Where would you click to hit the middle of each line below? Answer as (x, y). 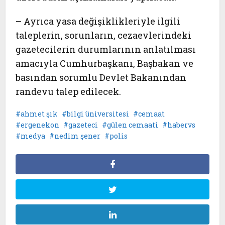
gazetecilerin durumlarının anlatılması (106, 49)
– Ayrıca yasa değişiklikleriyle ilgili (98, 21)
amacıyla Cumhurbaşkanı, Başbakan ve (105, 63)
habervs (182, 125)
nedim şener (78, 136)
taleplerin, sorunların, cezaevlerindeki (104, 35)
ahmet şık (39, 114)
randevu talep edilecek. (69, 91)
